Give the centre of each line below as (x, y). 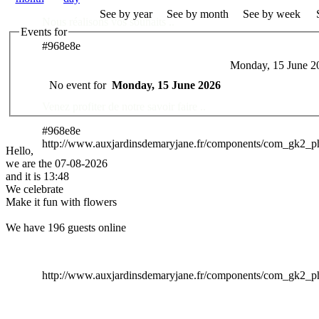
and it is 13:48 (37, 176)
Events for (44, 32)
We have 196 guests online (66, 228)
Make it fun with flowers (61, 202)
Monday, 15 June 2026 (166, 85)
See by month (198, 14)
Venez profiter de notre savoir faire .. (124, 107)
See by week (272, 14)
